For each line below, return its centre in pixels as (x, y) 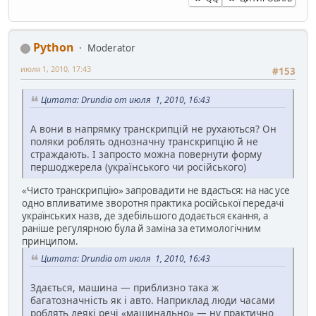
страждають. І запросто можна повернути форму (146, 154)
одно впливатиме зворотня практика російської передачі (153, 203)
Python (54, 48)
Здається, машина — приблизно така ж (124, 287)
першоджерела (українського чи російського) (138, 167)
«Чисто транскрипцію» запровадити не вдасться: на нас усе (156, 191)
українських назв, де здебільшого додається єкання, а (145, 216)
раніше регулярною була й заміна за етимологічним (141, 229)
